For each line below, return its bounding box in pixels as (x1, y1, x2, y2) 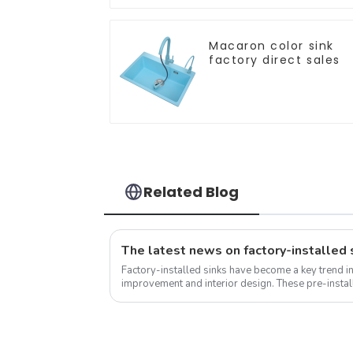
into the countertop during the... (121, 289, 264, 304)
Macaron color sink (209, 37, 334, 54)
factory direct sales (209, 51, 340, 68)
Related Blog (143, 181, 240, 202)
